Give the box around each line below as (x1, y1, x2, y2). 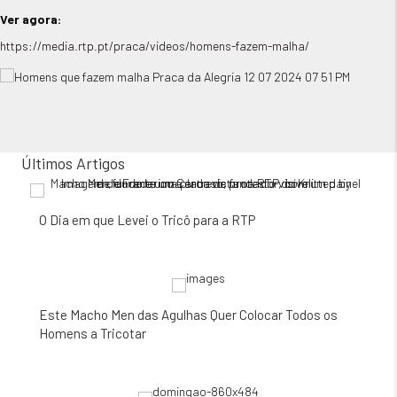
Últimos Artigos (21, 153, 125, 173)
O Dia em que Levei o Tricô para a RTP (39, 212, 255, 228)
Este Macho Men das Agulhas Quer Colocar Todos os (39, 307, 338, 323)
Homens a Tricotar (39, 325, 146, 341)
